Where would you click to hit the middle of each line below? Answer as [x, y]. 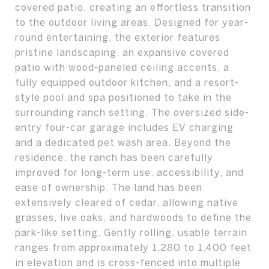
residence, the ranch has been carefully [114, 157]
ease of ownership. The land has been [109, 187]
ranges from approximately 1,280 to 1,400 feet [133, 247]
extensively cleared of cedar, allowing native [127, 202]
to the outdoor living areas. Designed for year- [132, 22]
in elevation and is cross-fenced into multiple [128, 262]
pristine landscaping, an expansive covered [122, 52]
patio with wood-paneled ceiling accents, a [122, 67]
